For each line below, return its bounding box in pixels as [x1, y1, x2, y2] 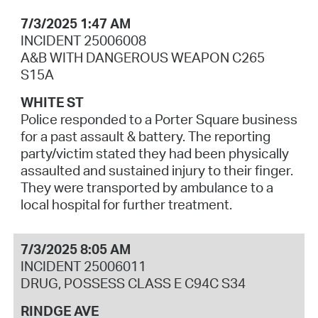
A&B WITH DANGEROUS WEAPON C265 [20, 49, 265, 67]
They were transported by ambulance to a [20, 179, 273, 197]
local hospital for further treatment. [20, 196, 232, 214]
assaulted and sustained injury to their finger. [20, 162, 293, 180]
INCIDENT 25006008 [20, 32, 146, 50]
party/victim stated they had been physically [20, 145, 289, 163]
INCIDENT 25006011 [20, 257, 146, 275]
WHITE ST [20, 94, 84, 111]
